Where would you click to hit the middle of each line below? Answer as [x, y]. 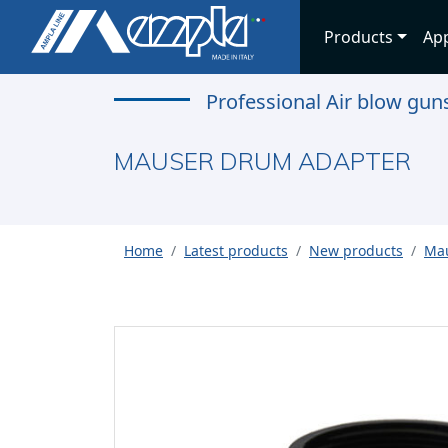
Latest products [236, 250]
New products [356, 250]
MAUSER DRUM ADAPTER [262, 161]
